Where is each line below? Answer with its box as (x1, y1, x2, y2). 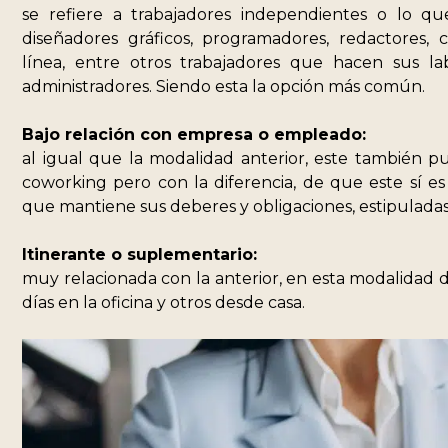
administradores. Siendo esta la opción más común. (22, 77, 425, 97)
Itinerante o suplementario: (22, 245, 257, 265)
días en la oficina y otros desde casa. (22, 293, 305, 313)
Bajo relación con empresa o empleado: (22, 125, 366, 145)
